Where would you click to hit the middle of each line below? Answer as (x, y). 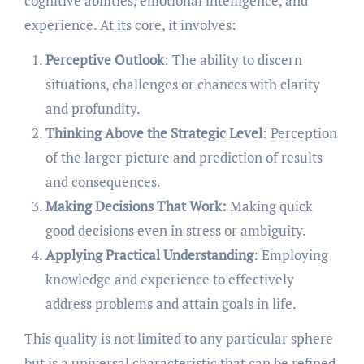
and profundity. (93, 108)
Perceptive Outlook (104, 59)
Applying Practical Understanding (149, 254)
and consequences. (103, 181)
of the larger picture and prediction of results (184, 157)
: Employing (290, 254)
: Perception (299, 132)
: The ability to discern (233, 59)
